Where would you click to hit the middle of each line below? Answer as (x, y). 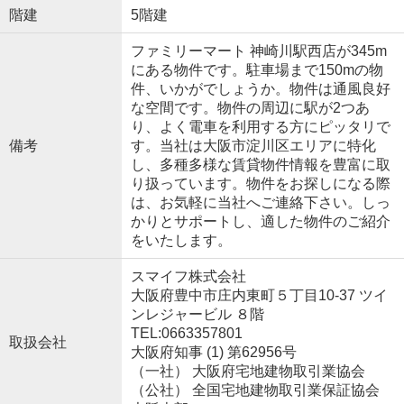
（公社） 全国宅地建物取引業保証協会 (255, 390)
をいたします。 (181, 241)
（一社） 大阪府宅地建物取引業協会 (248, 372)
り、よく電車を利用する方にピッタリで (260, 127)
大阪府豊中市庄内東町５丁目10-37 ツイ (259, 296)
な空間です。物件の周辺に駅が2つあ (250, 108)
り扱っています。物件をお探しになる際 (260, 184)
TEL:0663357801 (186, 334)
